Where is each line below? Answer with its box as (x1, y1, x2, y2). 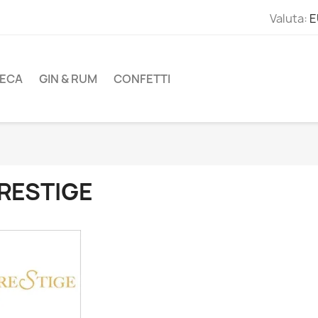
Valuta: (270, 10, 307, 26)
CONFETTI (114, 71, 170, 87)
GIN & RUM (39, 71, 97, 87)
